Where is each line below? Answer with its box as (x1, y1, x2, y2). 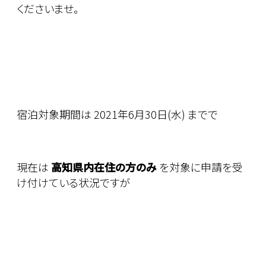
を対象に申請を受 (157, 159, 243, 175)
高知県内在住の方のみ (51, 159, 157, 175)
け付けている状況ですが (17, 175, 130, 191)
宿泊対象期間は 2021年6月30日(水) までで (17, 106, 218, 122)
